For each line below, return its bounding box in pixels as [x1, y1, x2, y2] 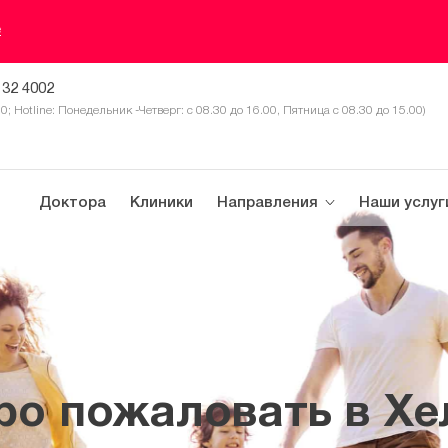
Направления [217, 196, 318, 211]
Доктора [39, 196, 106, 211]
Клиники [130, 196, 193, 211]
